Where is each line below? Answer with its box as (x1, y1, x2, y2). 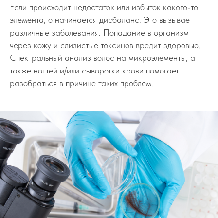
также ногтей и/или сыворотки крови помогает (10, 65, 179, 76)
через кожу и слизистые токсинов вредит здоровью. (10, 40, 200, 51)
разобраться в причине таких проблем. (10, 78, 153, 89)
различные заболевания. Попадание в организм (10, 27, 189, 38)
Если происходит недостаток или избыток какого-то (10, 2, 198, 13)
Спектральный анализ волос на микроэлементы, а (10, 53, 195, 63)
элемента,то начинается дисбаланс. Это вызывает (10, 15, 193, 25)
